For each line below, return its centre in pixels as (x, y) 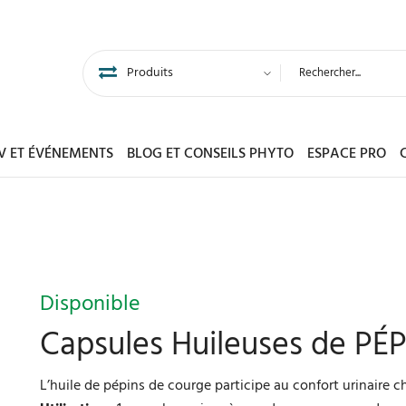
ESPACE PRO (347, 155)
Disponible (90, 305)
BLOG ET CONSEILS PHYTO (210, 155)
